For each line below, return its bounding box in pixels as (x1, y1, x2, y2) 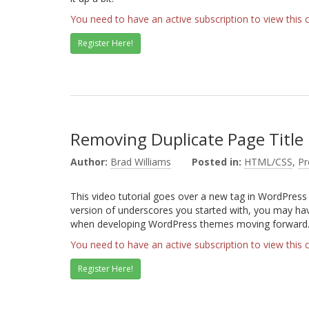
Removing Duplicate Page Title (70, 128, 303, 150)
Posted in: (192, 155, 241, 168)
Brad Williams (110, 155, 171, 168)
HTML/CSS (244, 155, 292, 168)
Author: (70, 155, 108, 168)
